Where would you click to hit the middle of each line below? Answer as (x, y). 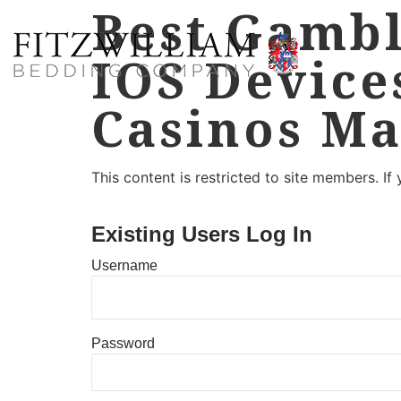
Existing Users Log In (202, 234)
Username (124, 265)
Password (123, 343)
